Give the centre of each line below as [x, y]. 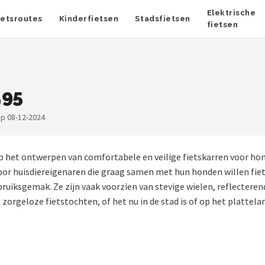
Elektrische [231, 13]
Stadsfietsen [163, 19]
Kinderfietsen [89, 19]
